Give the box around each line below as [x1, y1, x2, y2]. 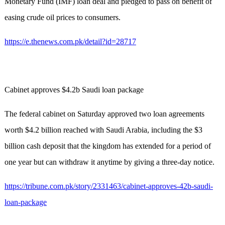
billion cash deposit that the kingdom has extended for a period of [4, 142, 211, 151]
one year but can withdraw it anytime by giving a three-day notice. [4, 158, 214, 167]
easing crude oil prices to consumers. [4, 13, 121, 22]
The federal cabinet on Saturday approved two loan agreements [4, 109, 204, 119]
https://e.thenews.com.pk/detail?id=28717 [4, 37, 136, 46]
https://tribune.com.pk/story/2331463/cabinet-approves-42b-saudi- [4, 182, 213, 191]
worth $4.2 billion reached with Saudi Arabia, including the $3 [4, 126, 202, 135]
